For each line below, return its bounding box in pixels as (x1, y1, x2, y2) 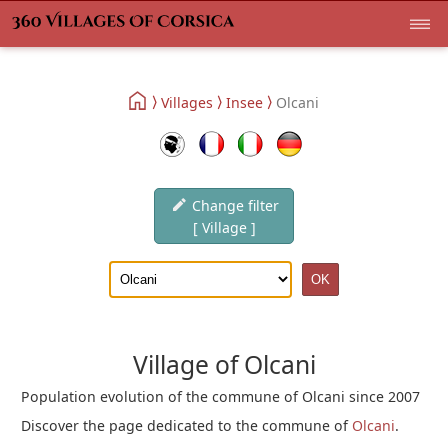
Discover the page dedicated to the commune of (21, 415, 353, 435)
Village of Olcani (132, 347, 316, 381)
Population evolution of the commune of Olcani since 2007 (21, 386, 421, 406)
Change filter (187, 195, 279, 215)
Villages (161, 92, 213, 112)
